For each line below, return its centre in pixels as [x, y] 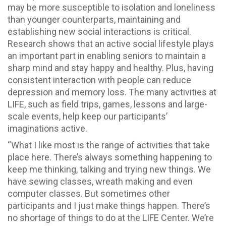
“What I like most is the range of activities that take [109, 145]
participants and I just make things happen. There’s [109, 206]
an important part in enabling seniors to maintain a [107, 55]
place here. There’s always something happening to [110, 157]
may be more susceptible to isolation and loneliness [111, 7]
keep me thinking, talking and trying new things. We [109, 169]
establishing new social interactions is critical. [99, 31]
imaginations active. [47, 128]
